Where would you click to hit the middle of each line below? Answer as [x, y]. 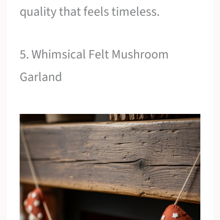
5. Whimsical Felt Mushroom [95, 55]
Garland [41, 77]
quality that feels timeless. [90, 11]
